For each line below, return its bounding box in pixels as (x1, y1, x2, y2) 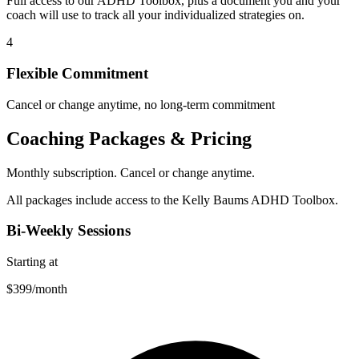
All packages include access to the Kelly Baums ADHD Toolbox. (6, 192, 338, 207)
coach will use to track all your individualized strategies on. (6, 8, 305, 22)
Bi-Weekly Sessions (6, 222, 131, 240)
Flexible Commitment (6, 65, 148, 83)
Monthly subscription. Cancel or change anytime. (6, 165, 255, 179)
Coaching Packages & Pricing (6, 127, 252, 149)
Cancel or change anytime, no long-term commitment (6, 97, 275, 111)
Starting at (6, 255, 58, 269)
